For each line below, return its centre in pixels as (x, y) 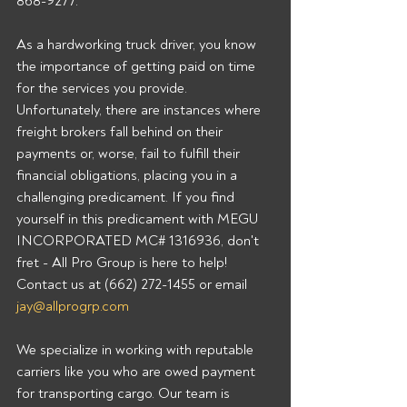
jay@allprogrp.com (73, 306)
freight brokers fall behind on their (121, 132)
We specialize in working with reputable (137, 350)
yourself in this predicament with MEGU (139, 219)
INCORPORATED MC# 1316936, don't (139, 241)
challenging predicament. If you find (127, 197)
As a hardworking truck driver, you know (138, 45)
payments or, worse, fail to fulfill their (130, 154)
